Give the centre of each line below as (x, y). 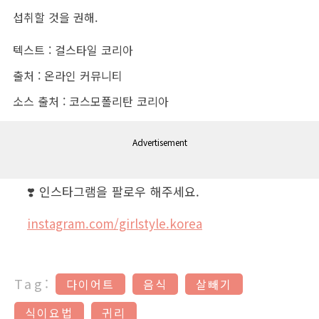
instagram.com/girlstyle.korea (115, 224)
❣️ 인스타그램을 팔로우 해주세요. (113, 192)
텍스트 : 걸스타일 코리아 (73, 50)
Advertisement (159, 142)
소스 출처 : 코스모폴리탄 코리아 (91, 101)
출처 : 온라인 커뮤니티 (68, 76)
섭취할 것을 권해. (55, 17)
